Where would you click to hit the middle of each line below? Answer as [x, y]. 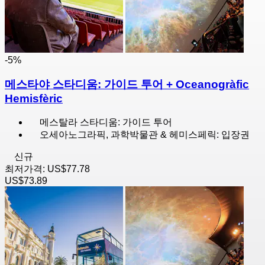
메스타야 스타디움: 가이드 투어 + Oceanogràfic [127, 85]
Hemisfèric [34, 99]
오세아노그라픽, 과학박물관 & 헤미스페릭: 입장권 [145, 134]
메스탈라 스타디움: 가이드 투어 [106, 122]
